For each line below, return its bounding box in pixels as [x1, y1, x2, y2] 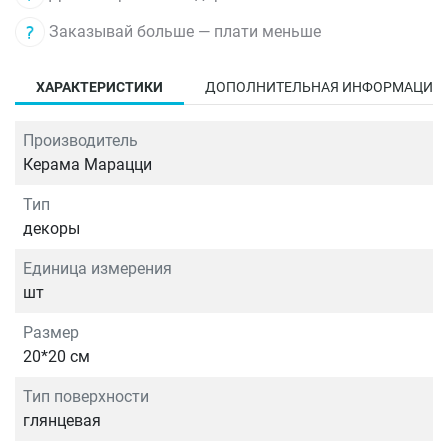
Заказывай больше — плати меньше [45, 21, 321, 41]
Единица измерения [23, 259, 172, 279]
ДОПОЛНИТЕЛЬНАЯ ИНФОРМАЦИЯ [205, 79, 442, 96]
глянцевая [23, 411, 101, 431]
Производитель [23, 131, 138, 151]
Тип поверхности [23, 387, 149, 407]
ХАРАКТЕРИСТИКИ [36, 79, 163, 96]
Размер [23, 323, 79, 343]
